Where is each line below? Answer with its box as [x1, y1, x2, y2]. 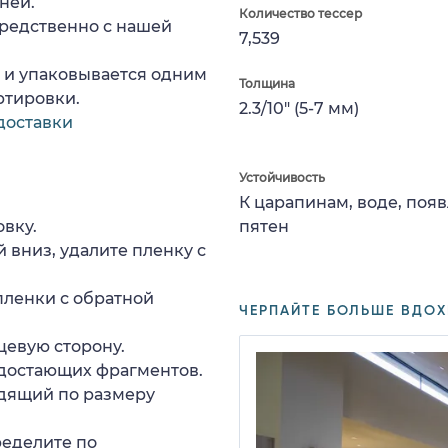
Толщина [239, 75, 295, 91]
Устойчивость [239, 169, 325, 185]
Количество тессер [239, 5, 362, 21]
